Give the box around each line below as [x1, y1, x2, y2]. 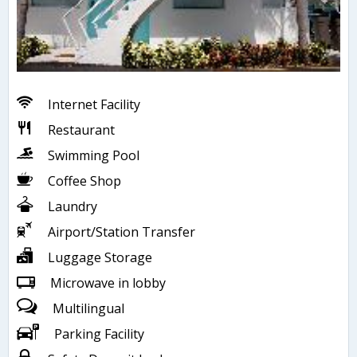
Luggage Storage [48, 249, 152, 267]
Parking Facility [54, 325, 144, 343]
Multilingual [53, 300, 124, 318]
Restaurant [48, 121, 115, 139]
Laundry [48, 198, 97, 216]
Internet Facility [48, 96, 140, 114]
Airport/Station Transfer [48, 223, 195, 241]
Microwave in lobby [50, 274, 166, 292]
